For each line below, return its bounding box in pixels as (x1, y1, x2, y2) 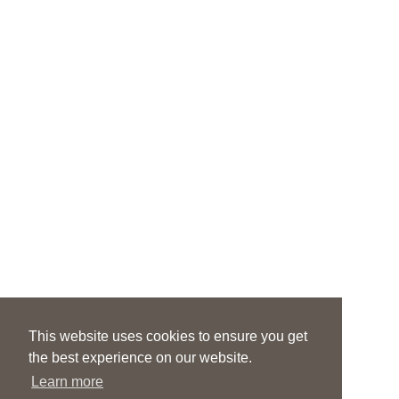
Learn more (31, 374, 104, 390)
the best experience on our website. (28, 350, 252, 366)
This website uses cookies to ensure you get (28, 329, 307, 345)
